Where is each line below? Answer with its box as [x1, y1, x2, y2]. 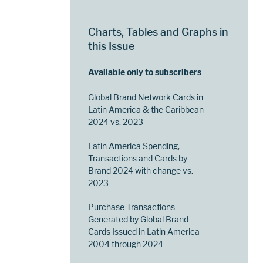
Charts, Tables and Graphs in [88, 26, 229, 39]
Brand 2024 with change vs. [88, 166, 194, 176]
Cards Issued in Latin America [88, 227, 200, 237]
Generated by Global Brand [88, 214, 189, 225]
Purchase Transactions [88, 202, 176, 213]
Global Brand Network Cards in [88, 92, 204, 103]
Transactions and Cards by [88, 153, 188, 164]
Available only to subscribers [88, 67, 202, 77]
